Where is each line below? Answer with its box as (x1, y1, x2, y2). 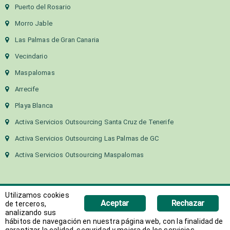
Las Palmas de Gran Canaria (15, 35, 100, 44)
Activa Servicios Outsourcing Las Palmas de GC (15, 134, 159, 142)
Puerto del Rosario (15, 3, 71, 11)
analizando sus (5, 208, 56, 217)
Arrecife (15, 85, 39, 93)
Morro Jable (15, 19, 52, 27)
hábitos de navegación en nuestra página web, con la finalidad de (5, 217, 223, 225)
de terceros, (5, 200, 46, 208)
